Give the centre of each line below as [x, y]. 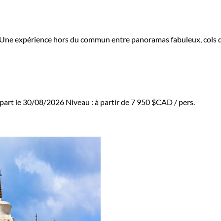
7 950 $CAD [152, 102]
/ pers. [184, 102]
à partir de [113, 102]
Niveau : [80, 102]
